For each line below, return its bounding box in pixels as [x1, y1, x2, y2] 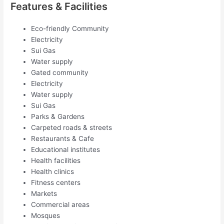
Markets [31, 189, 57, 197]
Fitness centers [31, 178, 81, 186]
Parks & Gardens [31, 112, 85, 120]
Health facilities [31, 156, 81, 164]
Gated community [31, 68, 89, 76]
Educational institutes [31, 145, 100, 153]
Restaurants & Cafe [31, 134, 94, 142]
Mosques [31, 211, 60, 219]
